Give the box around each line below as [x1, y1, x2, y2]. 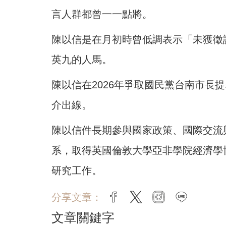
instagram [165, 192, 209, 204]
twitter [142, 192, 169, 204]
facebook [120, 192, 160, 204]
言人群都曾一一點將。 [51, 9, 152, 20]
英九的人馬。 [51, 54, 112, 66]
